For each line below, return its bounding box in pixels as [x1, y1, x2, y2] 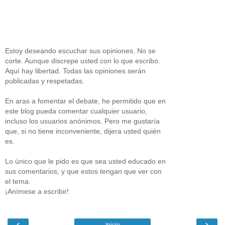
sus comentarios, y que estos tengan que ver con [5, 167, 162, 175]
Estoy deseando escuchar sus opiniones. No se [5, 46, 156, 55]
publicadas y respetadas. [5, 76, 84, 85]
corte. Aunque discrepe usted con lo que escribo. [5, 56, 160, 65]
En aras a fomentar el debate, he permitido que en [5, 96, 166, 105]
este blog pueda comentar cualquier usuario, [5, 106, 147, 115]
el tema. [5, 177, 31, 185]
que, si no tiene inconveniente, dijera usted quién [5, 127, 161, 135]
